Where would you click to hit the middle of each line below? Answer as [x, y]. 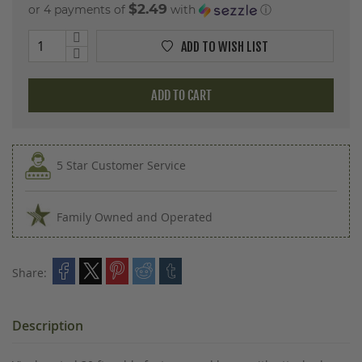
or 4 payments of [78, 9]
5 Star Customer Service [121, 165]
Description [48, 325]
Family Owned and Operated [135, 217]
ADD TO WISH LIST [225, 46]
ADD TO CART [181, 95]
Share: [29, 272]
